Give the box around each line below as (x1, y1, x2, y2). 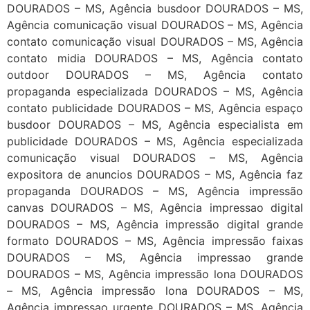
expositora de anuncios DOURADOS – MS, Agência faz (7, 167, 303, 181)
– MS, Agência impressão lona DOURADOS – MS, (7, 283, 303, 298)
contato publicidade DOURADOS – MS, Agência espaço (7, 100, 303, 115)
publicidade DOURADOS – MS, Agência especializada (7, 134, 303, 148)
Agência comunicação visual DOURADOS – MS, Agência (7, 17, 303, 32)
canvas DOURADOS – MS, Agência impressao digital (7, 200, 303, 215)
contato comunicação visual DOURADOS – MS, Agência (7, 34, 303, 48)
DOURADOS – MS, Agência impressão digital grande (7, 217, 303, 231)
